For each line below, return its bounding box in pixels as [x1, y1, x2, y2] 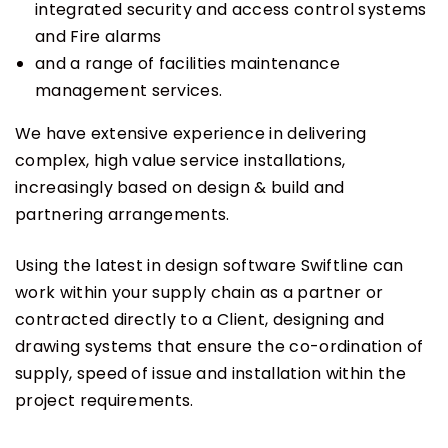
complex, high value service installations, [15, 148, 346, 172]
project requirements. [15, 388, 194, 412]
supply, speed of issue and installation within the [15, 361, 407, 385]
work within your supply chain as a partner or [15, 280, 384, 304]
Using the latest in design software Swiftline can [15, 253, 404, 277]
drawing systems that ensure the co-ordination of [15, 334, 424, 358]
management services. [35, 78, 223, 102]
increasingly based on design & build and [15, 175, 345, 199]
